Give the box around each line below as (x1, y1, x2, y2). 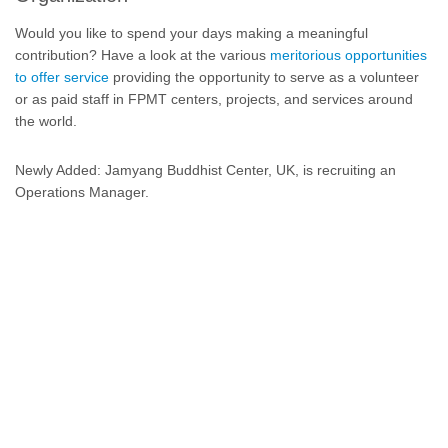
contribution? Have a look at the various (15, 47, 270, 63)
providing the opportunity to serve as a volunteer (109, 69, 419, 85)
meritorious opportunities (270, 47, 427, 63)
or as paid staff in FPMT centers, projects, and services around (15, 91, 413, 107)
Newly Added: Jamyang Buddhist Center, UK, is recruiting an (15, 162, 396, 178)
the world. (15, 113, 77, 129)
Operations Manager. (15, 184, 149, 200)
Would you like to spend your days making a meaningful (15, 25, 368, 41)
